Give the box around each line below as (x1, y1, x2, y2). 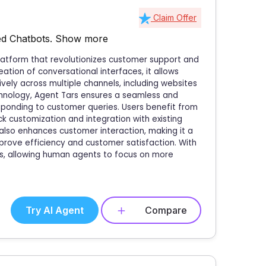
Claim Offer (151, 12, 197, 23)
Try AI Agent (26, 204, 84, 216)
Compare (145, 204, 187, 216)
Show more (55, 32, 108, 45)
